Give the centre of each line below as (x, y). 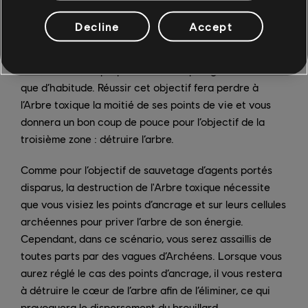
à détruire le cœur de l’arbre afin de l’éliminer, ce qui (145, 289)
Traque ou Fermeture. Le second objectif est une (138, 35)
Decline (97, 26)
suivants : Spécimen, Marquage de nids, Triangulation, (149, 18)
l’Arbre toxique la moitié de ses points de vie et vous (146, 104)
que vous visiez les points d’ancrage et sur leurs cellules (153, 203)
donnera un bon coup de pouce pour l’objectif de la (143, 121)
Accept (211, 26)
